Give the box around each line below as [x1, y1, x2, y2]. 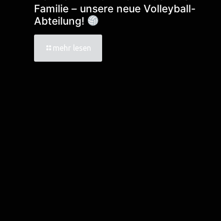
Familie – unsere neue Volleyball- [34, 2, 196, 15]
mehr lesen [53, 43, 91, 52]
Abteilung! [34, 14, 87, 27]
